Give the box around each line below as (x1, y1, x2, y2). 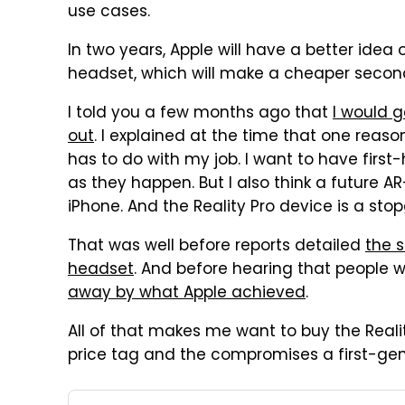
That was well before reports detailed (68, 234, 365, 259)
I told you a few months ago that (68, 101, 333, 127)
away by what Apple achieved (68, 281, 306, 306)
